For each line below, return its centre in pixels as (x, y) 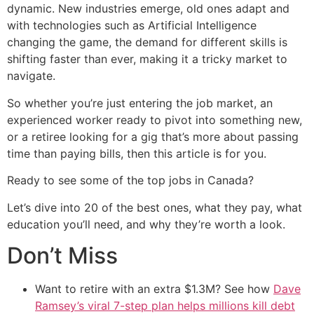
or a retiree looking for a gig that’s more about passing (153, 136)
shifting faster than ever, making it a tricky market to (147, 59)
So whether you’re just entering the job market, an (140, 103)
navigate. (31, 76)
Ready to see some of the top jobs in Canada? (130, 180)
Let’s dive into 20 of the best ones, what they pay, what (155, 207)
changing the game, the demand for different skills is (147, 42)
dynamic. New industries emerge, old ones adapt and (148, 9)
